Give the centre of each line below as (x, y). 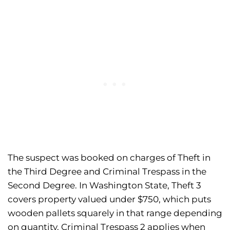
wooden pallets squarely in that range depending (115, 213)
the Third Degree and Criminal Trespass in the (107, 172)
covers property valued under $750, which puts (109, 199)
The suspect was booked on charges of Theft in (109, 158)
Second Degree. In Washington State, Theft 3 (104, 186)
